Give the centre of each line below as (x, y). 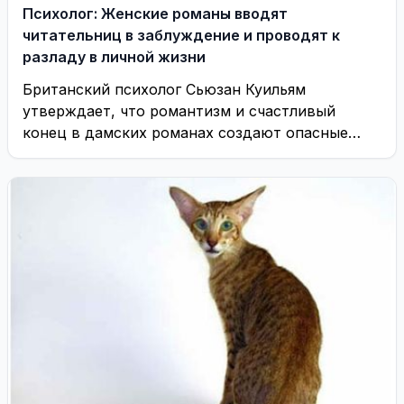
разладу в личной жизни (114, 57)
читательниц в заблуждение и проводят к (181, 35)
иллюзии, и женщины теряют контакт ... (169, 154)
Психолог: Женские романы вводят (155, 14)
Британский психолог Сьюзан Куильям (164, 89)
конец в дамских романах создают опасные (185, 133)
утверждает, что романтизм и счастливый (179, 111)
